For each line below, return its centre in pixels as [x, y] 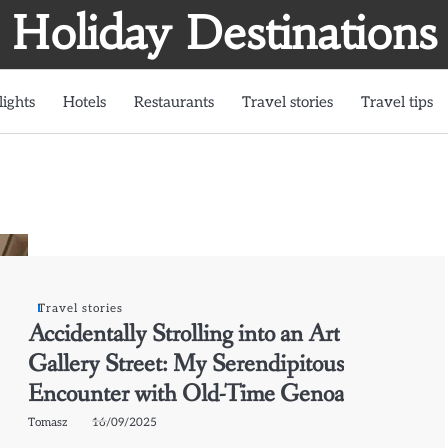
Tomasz [48, 421]
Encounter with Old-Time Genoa [186, 394]
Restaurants [174, 101]
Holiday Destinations [224, 33]
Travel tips [397, 101]
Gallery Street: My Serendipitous [186, 364]
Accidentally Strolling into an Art [184, 334]
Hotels [84, 101]
